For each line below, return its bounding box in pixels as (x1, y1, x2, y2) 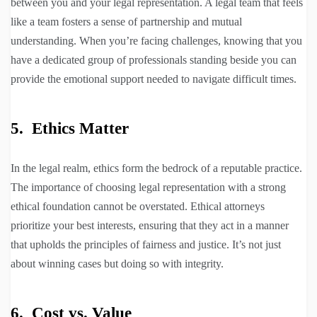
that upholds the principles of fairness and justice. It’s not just (11, 238, 281, 251)
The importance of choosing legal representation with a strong (11, 181, 286, 194)
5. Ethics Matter (11, 120, 129, 138)
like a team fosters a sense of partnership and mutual (11, 16, 242, 28)
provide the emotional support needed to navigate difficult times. (11, 73, 296, 86)
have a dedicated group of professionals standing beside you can (11, 54, 296, 67)
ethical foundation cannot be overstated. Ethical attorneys (11, 200, 265, 213)
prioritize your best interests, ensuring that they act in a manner (11, 219, 289, 232)
